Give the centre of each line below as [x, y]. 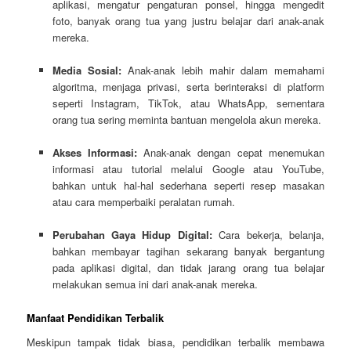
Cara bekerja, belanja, [268, 235]
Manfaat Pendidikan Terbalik [96, 317]
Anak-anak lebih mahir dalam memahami [223, 71]
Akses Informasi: [94, 153]
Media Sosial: [87, 71]
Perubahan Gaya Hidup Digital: [132, 235]
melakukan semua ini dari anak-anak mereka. [155, 284]
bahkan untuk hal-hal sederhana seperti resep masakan [188, 186]
